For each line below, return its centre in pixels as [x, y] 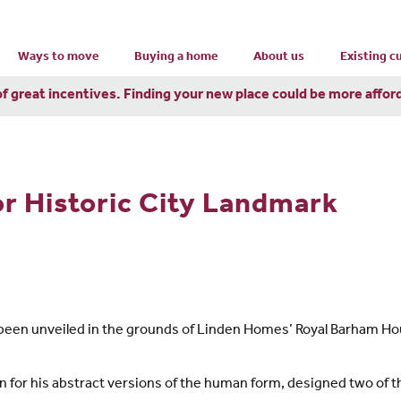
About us [279, 58]
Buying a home [176, 58]
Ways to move [59, 58]
